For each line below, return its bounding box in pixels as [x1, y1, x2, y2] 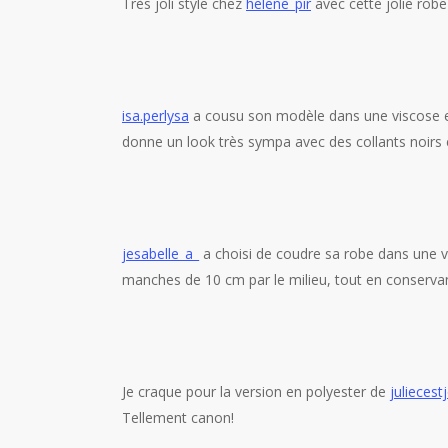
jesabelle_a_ [122, 244, 199, 263]
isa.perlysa [122, 106, 189, 125]
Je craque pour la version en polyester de [122, 382, 390, 401]
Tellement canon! [122, 408, 234, 427]
